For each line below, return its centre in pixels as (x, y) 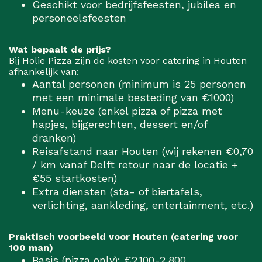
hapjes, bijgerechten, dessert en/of (120, 125)
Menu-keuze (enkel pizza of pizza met (127, 111)
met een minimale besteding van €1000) (133, 98)
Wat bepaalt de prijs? (60, 50)
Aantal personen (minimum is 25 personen (139, 84)
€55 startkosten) (75, 178)
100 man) (31, 248)
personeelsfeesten (79, 18)
